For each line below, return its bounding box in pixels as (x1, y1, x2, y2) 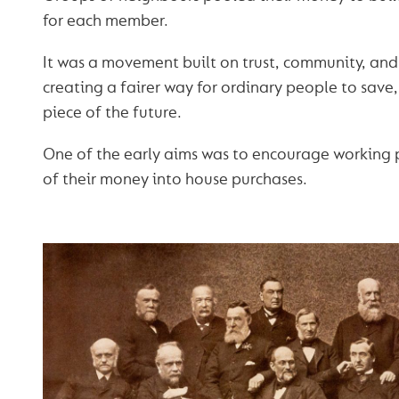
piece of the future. (42, 102, 182, 124)
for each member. (42, 11, 168, 32)
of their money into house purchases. (42, 169, 307, 191)
